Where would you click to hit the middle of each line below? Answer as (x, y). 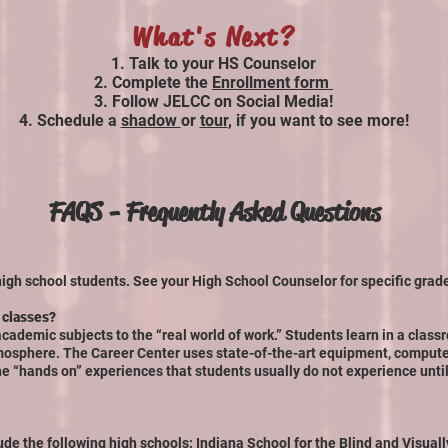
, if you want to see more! (318, 120)
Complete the (162, 82)
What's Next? (213, 37)
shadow (150, 120)
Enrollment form (272, 82)
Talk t (149, 63)
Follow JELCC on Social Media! (222, 101)
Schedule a (78, 120)
